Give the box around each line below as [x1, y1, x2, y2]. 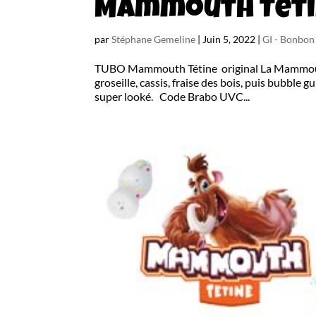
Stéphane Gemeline [111, 33, 196, 46]
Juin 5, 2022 [202, 33, 256, 46]
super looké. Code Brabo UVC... [95, 90, 250, 104]
